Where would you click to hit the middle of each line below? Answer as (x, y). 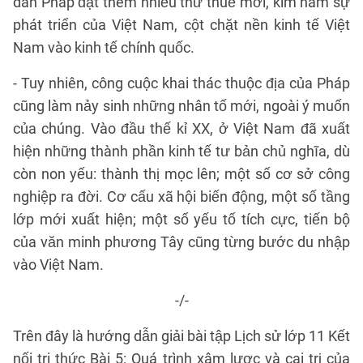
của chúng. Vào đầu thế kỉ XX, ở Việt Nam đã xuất (181, 128)
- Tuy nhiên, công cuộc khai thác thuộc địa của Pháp (181, 83)
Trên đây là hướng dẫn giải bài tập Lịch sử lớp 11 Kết (181, 336)
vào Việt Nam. (58, 265)
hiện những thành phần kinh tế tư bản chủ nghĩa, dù (181, 151)
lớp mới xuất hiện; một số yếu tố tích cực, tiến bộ (181, 219)
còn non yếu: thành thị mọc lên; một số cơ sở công (181, 174)
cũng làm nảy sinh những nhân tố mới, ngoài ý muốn (181, 106)
